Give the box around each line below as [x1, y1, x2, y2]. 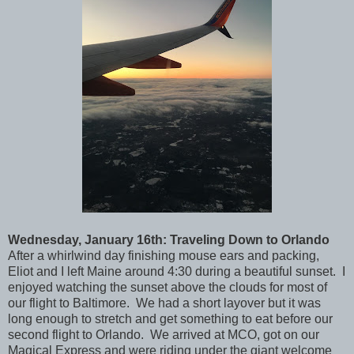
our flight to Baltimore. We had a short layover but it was [8, 296, 321, 311]
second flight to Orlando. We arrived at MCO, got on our [8, 328, 319, 342]
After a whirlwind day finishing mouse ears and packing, [8, 249, 319, 263]
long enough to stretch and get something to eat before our [8, 312, 333, 326]
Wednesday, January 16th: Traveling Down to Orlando [8, 233, 330, 247]
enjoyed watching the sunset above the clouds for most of [8, 281, 327, 295]
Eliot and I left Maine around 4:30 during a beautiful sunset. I [8, 265, 345, 279]
